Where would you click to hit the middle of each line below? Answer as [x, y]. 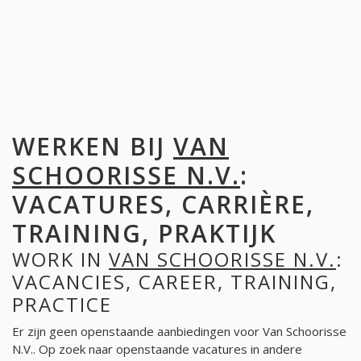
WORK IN [60, 259]
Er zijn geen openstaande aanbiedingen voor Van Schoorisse [179, 331]
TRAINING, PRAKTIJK [144, 234]
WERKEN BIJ [93, 147]
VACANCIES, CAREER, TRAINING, [174, 282]
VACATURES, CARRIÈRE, [163, 205]
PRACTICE [62, 305]
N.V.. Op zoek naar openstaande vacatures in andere [157, 349]
